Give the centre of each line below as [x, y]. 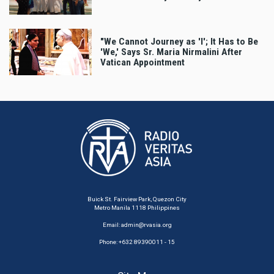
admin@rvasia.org [146, 225]
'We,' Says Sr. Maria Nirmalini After [171, 52]
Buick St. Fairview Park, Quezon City [137, 199]
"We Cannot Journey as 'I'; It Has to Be [179, 41]
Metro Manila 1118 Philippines [137, 208]
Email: [112, 225]
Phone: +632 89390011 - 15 [137, 242]
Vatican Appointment [143, 62]
